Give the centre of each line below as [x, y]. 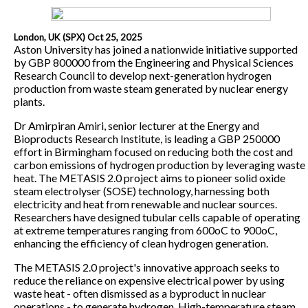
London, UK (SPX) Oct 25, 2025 [78, 37]
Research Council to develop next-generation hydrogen [143, 75]
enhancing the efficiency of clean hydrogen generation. [141, 243]
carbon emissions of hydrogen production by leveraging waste [159, 164]
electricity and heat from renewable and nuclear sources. [145, 203]
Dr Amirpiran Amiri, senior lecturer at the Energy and [136, 125]
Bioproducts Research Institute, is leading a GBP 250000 [147, 138]
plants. [29, 101]
